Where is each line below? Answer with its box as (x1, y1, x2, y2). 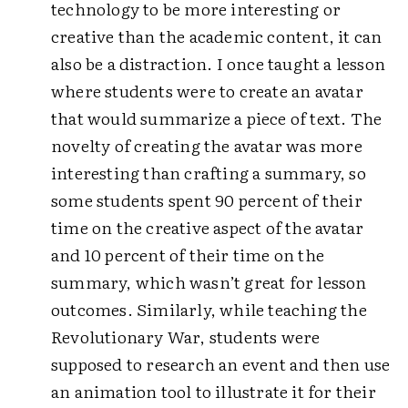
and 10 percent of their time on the (51, 242, 324, 267)
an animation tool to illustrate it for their (51, 379, 376, 403)
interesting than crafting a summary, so (51, 160, 366, 185)
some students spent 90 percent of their (51, 188, 362, 212)
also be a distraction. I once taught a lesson (51, 51, 386, 76)
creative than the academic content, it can (51, 24, 382, 48)
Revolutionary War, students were (51, 324, 321, 349)
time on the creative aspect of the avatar (51, 215, 364, 240)
